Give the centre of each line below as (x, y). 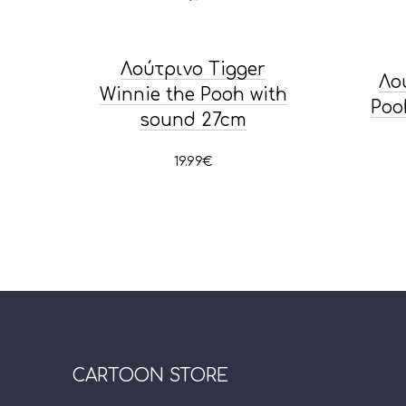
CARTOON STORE (150, 375)
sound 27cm (193, 120)
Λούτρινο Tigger (193, 69)
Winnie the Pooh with (193, 94)
